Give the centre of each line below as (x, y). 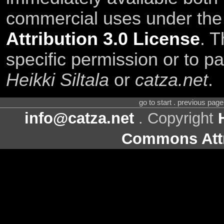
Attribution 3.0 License (103, 39)
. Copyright (176, 118)
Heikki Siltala (57, 80)
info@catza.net (79, 118)
